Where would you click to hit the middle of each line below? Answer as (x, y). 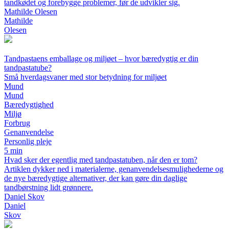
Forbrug (17, 123)
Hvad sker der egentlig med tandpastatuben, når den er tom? (101, 160)
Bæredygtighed (29, 105)
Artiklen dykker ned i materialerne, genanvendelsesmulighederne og (114, 169)
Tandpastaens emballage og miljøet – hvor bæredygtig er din (101, 59)
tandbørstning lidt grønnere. (49, 188)
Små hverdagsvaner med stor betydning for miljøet (85, 77)
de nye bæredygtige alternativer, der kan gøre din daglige (96, 178)
